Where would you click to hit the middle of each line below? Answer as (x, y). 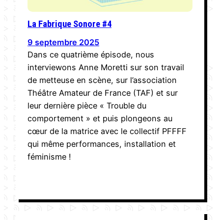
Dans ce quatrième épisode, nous (91, 54)
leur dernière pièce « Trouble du (87, 105)
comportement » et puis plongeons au (100, 118)
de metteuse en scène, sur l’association (102, 80)
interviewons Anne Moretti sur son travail (106, 67)
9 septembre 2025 (63, 42)
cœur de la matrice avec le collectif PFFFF (107, 131)
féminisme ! (49, 156)
